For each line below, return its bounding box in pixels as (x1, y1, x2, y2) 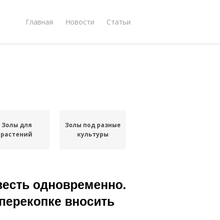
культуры (77, 130, 109, 138)
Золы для (1, 121, 32, 129)
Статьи (107, 17, 131, 27)
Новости (65, 17, 94, 27)
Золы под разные (64, 121, 121, 129)
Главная (26, 17, 53, 27)
